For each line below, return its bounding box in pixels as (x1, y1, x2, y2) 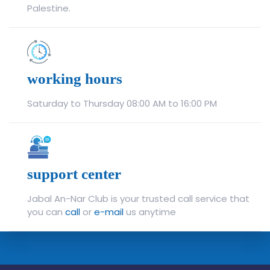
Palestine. (27, 2, 71, 15)
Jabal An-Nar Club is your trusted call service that (27, 192, 250, 206)
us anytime (124, 206, 176, 219)
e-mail (94, 206, 124, 219)
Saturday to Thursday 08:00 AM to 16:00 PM (27, 97, 217, 110)
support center (27, 166, 121, 183)
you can (27, 206, 65, 219)
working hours (27, 71, 122, 87)
